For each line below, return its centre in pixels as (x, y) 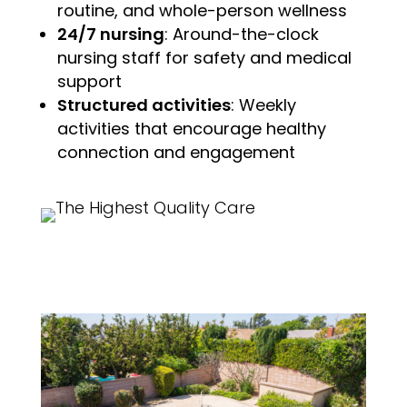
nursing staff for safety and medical (204, 57)
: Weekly (263, 104)
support (89, 81)
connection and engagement (176, 152)
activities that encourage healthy (191, 128)
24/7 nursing (110, 34)
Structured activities (144, 104)
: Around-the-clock (241, 34)
